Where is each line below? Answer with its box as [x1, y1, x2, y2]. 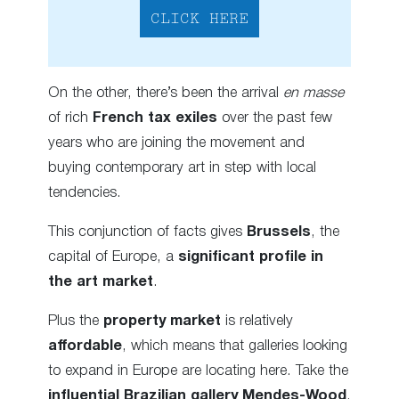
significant [178, 250, 255, 265]
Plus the [48, 314, 103, 329]
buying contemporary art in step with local [48, 160, 316, 175]
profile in [259, 250, 323, 265]
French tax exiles [93, 110, 217, 125]
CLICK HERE [151, 12, 248, 28]
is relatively [221, 314, 293, 329]
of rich [48, 110, 93, 125]
